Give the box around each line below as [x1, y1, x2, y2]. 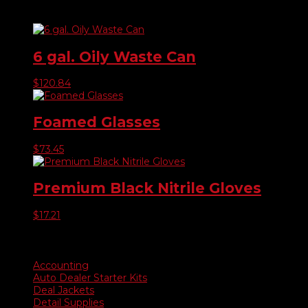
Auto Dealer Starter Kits [33, 271, 147, 284]
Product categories [5, 234, 108, 247]
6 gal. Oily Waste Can [33, 47, 196, 65]
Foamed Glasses [33, 113, 160, 131]
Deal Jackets [33, 283, 94, 296]
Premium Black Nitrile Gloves [33, 179, 261, 197]
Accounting [33, 258, 89, 272]
